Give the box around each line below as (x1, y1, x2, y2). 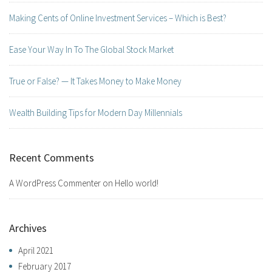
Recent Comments (9, 151, 94, 165)
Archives (9, 221, 47, 236)
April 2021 (18, 245, 53, 257)
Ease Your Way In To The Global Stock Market (9, 44, 174, 56)
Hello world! (115, 177, 158, 189)
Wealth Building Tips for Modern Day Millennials (9, 107, 182, 119)
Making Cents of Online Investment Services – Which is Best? (9, 12, 226, 24)
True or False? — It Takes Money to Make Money (9, 75, 182, 87)
